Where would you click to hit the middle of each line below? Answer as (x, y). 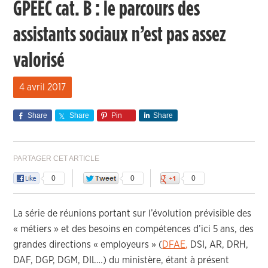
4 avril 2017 (43, 87)
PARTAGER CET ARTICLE (57, 159)
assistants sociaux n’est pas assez (120, 35)
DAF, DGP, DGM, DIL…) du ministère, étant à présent (121, 260)
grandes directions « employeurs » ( (88, 245)
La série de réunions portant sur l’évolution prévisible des (133, 214)
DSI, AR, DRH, (218, 245)
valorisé (39, 60)
